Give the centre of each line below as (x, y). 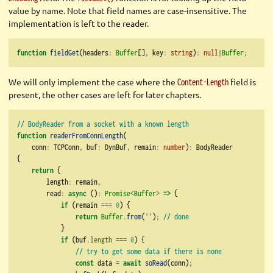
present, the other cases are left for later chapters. (105, 95)
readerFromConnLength (87, 136)
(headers (94, 53)
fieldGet (65, 53)
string (182, 53)
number (174, 147)
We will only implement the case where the (93, 82)
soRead (156, 263)
